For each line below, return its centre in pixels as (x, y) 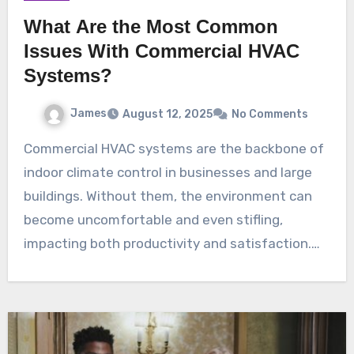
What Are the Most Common (151, 27)
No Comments (269, 115)
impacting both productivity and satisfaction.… (171, 244)
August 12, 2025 (167, 115)
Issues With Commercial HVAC (161, 51)
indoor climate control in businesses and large (168, 173)
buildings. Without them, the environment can (168, 196)
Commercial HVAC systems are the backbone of (28, 149)
